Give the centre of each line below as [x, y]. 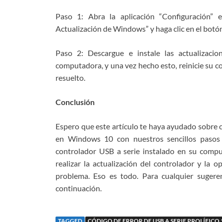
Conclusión [75, 102]
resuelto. [70, 78]
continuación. [79, 188]
